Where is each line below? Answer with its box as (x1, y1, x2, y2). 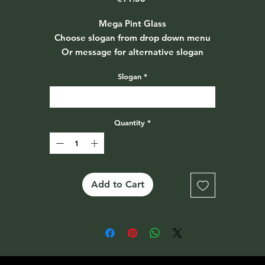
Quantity (114, 118, 145, 127)
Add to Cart (91, 178, 144, 190)
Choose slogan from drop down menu (54, 32, 211, 43)
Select (57, 92, 78, 102)
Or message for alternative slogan (62, 46, 203, 57)
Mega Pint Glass (99, 18, 166, 29)
